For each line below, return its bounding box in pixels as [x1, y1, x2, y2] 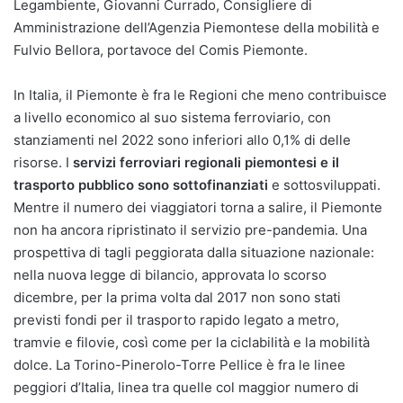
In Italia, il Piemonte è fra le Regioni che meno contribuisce [13, 85, 387, 103]
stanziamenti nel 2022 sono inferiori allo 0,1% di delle [13, 130, 351, 148]
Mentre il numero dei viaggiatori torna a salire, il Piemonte [13, 198, 382, 216]
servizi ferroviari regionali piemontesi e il [69, 153, 339, 171]
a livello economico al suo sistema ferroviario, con [13, 108, 331, 126]
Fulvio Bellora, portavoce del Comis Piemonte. [13, 40, 308, 58]
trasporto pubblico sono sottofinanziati [13, 175, 272, 193]
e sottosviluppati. [272, 175, 381, 193]
